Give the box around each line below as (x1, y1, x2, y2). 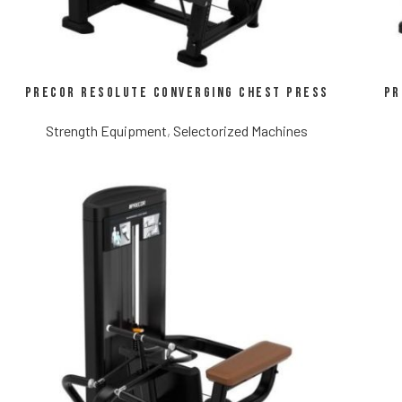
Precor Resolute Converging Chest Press (24, 84, 329, 102)
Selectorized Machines (173, 122, 308, 140)
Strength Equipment (46, 122, 167, 140)
